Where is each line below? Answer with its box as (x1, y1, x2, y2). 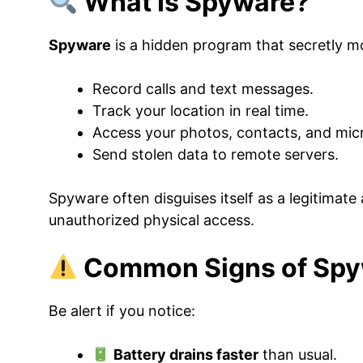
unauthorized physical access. (49, 211, 254, 228)
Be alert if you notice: (49, 302, 195, 319)
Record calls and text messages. (92, 80, 314, 97)
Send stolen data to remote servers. (92, 146, 339, 163)
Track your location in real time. (92, 102, 309, 119)
